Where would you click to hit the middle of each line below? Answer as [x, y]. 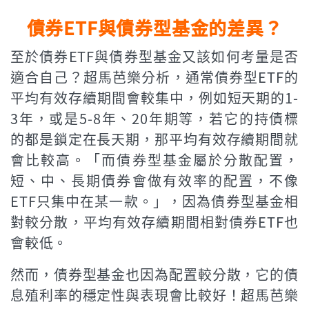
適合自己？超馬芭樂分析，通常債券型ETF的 [154, 77]
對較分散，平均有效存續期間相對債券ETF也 [154, 221]
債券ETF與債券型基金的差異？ [154, 27]
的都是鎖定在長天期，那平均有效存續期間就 [154, 139]
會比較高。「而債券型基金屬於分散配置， [154, 159]
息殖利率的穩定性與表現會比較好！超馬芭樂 [154, 295]
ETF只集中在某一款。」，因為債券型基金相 [154, 201]
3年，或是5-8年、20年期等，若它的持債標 [154, 118]
